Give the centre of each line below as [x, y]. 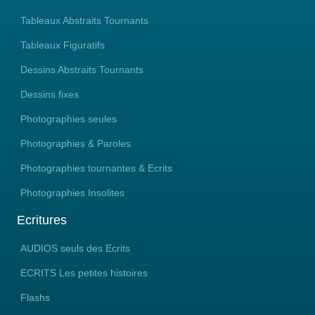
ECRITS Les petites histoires [84, 272]
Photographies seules [69, 118]
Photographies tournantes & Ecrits [96, 168]
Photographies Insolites [72, 192]
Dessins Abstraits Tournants [82, 69]
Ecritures [42, 220]
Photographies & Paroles [76, 143]
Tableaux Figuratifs [63, 45]
